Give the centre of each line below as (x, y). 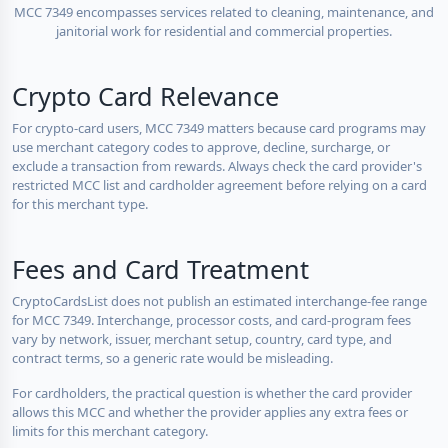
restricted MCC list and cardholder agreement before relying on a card (219, 184)
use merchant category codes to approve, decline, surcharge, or (201, 146)
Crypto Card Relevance (145, 95)
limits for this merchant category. (110, 430)
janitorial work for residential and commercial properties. (224, 30)
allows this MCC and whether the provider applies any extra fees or (210, 411)
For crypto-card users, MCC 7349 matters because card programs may (219, 127)
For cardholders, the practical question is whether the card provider (212, 392)
